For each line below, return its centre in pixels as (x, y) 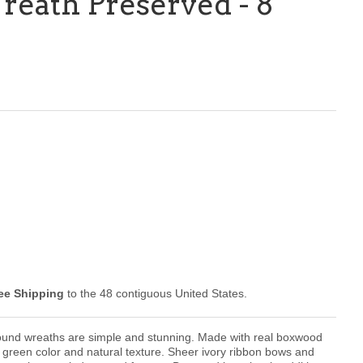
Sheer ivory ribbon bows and (241, 352)
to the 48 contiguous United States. (156, 294)
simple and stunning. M (148, 337)
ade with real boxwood (265, 337)
